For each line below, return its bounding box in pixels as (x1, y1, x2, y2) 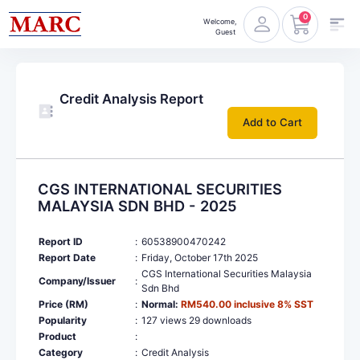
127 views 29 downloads (141, 313, 252, 326)
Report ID (39, 235, 83, 247)
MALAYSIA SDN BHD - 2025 (38, 196, 237, 215)
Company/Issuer (39, 274, 116, 287)
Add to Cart (243, 116, 302, 129)
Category (39, 346, 83, 358)
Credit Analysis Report (59, 91, 203, 107)
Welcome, (203, 16, 237, 26)
